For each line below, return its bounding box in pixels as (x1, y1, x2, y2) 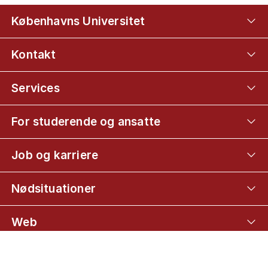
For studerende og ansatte (11, 114, 161, 129)
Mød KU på (11, 248, 73, 263)
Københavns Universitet (11, 13, 145, 28)
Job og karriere (11, 147, 99, 162)
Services (11, 80, 60, 95)
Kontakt (11, 47, 56, 62)
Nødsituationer (11, 181, 96, 196)
